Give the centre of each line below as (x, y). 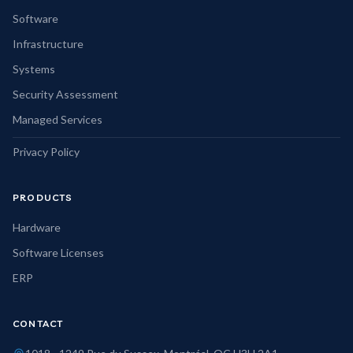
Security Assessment (65, 94)
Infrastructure (48, 44)
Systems (34, 69)
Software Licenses (58, 253)
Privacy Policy (46, 152)
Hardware (37, 227)
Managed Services (58, 119)
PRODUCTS (43, 197)
